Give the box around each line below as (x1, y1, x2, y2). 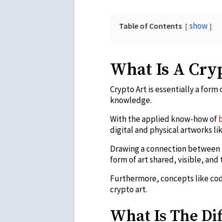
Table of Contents (119, 20, 182, 31)
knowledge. (110, 94, 152, 106)
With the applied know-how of (110, 113, 219, 124)
